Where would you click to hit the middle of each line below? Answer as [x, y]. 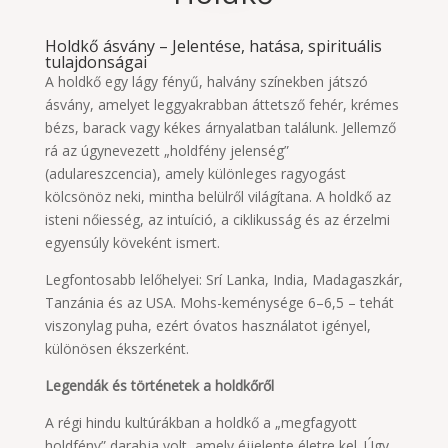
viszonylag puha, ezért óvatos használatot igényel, [207, 325]
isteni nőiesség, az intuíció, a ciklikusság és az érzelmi [217, 219]
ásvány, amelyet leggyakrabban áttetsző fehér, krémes [221, 104]
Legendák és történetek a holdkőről [159, 385]
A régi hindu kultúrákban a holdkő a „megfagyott [200, 422]
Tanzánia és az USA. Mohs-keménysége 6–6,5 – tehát [219, 302]
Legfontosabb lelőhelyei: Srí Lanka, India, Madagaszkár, [223, 279]
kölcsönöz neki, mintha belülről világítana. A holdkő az [217, 196]
